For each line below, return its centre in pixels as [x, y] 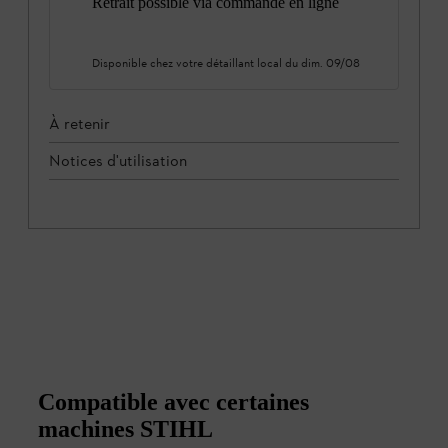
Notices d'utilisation [118, 160]
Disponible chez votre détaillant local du [196, 62]
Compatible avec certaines [173, 401]
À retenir [79, 123]
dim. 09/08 [330, 62]
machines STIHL [125, 428]
